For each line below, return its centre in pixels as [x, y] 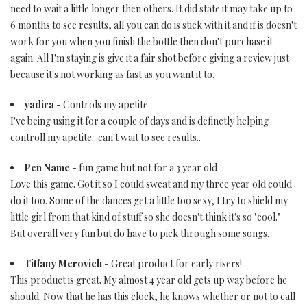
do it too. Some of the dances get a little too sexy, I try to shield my [149, 200]
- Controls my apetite [101, 105]
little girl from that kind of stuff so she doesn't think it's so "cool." [145, 217]
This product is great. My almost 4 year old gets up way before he [149, 280]
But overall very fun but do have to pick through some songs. [140, 233]
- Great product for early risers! [172, 263]
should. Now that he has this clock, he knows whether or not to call [153, 296]
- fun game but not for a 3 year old [144, 168]
